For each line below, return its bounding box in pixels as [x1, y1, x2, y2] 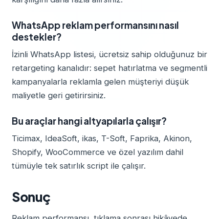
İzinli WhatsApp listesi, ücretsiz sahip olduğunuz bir [12, 49, 207, 59]
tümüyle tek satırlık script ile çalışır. [12, 161, 146, 171]
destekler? [12, 31, 62, 43]
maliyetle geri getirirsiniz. [12, 90, 106, 100]
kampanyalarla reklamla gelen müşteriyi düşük [12, 77, 189, 87]
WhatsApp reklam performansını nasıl [12, 19, 179, 31]
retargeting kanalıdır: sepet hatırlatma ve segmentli [12, 63, 207, 73]
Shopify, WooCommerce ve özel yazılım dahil [12, 147, 183, 157]
